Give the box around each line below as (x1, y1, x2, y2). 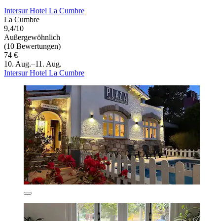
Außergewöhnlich (4, 33, 60, 42)
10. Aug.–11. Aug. (4, 60, 62, 69)
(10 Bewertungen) (4, 42, 61, 51)
